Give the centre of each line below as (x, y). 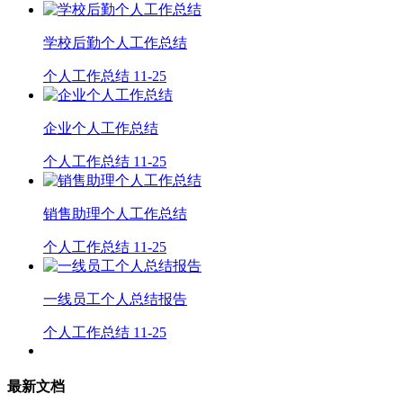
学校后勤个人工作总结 (115, 42)
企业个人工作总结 (101, 128)
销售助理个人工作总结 (115, 213)
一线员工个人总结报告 (115, 299)
